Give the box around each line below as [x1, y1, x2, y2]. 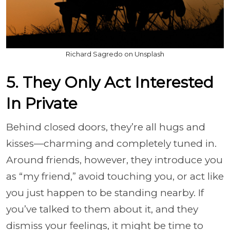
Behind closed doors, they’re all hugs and [6, 121, 205, 133]
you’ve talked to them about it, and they [6, 203, 198, 215]
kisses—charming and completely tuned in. [6, 137, 217, 149]
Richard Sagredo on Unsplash [66, 49, 164, 58]
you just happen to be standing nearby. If [6, 186, 204, 199]
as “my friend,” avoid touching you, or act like [6, 170, 224, 182]
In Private [6, 93, 82, 113]
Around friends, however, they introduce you [6, 154, 223, 166]
